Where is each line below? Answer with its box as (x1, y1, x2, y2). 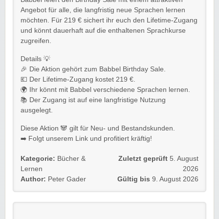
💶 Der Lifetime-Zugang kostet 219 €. (21, 75, 135, 83)
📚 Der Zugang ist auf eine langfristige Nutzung (21, 96, 166, 104)
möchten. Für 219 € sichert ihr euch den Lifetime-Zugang (21, 16, 197, 24)
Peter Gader (46, 175, 86, 183)
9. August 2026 (152, 175, 198, 183)
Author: (21, 175, 46, 183)
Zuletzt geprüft (118, 154, 168, 162)
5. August (170, 154, 198, 162)
